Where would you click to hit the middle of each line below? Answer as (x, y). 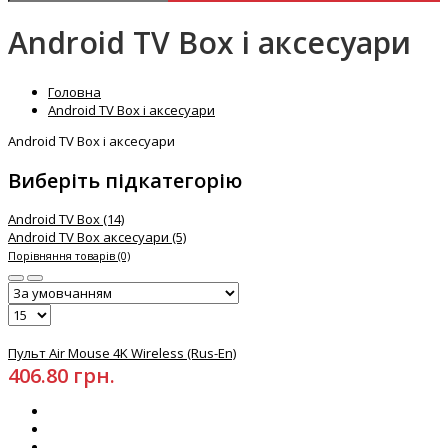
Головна (74, 92)
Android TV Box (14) (66, 219)
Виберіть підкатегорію (125, 180)
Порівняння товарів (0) (69, 256)
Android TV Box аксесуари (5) (97, 237)
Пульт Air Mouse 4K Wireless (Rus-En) (122, 353)
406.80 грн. (61, 376)
